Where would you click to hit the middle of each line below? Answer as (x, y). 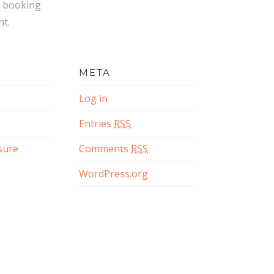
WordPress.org (114, 174)
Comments (105, 149)
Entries (97, 124)
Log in (94, 99)
